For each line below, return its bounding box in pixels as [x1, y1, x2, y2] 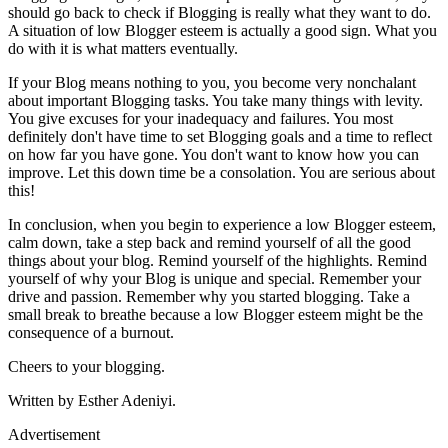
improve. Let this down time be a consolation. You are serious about [8, 163, 435, 181]
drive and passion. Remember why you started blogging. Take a [8, 287, 410, 305]
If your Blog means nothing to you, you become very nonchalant [8, 73, 416, 91]
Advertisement [8, 425, 100, 443]
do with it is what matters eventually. [8, 39, 238, 57]
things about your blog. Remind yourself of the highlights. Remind [8, 251, 427, 269]
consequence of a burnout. [8, 323, 174, 341]
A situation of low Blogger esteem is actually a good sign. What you [8, 21, 437, 39]
